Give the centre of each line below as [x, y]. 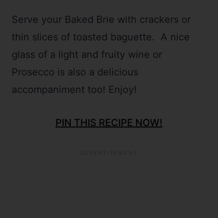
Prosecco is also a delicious [75, 72]
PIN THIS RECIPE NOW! [109, 123]
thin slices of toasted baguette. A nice [101, 37]
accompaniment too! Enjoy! [74, 90]
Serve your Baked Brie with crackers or [101, 20]
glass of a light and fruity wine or [87, 55]
